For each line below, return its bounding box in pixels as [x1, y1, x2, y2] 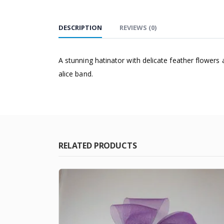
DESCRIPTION [58, 23, 102, 32]
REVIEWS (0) [119, 23, 156, 32]
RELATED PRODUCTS [58, 140, 137, 151]
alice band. [58, 69, 93, 79]
